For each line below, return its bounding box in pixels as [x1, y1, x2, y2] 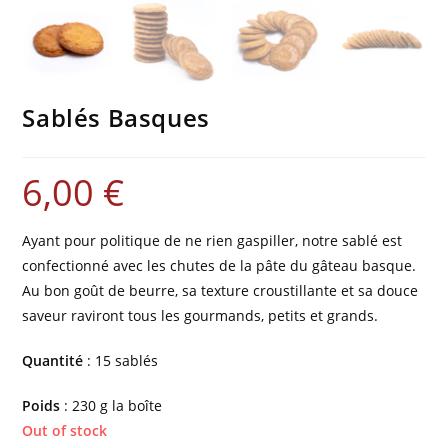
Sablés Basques [22, 100, 210, 134]
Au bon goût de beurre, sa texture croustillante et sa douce [22, 280, 419, 300]
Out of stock [22, 420, 108, 440]
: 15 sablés [83, 350, 159, 370]
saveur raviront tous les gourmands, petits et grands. [22, 305, 379, 325]
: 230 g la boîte [60, 395, 163, 415]
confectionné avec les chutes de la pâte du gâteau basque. [22, 255, 417, 275]
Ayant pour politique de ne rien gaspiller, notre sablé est [22, 230, 403, 250]
